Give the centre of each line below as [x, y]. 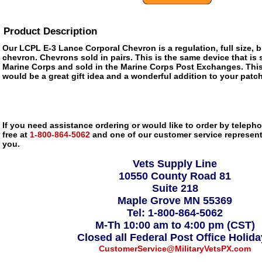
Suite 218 [175, 188]
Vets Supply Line [175, 164]
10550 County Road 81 [175, 176]
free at [15, 135]
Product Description [50, 31]
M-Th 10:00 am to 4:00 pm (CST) [175, 225]
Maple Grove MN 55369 [175, 201]
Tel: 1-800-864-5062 [175, 213]
